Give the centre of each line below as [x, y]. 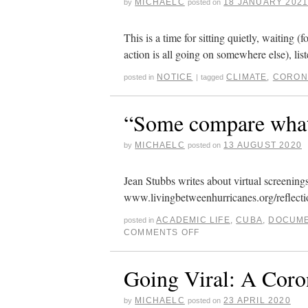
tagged [212, 77]
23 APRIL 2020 [257, 300]
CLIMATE [247, 77]
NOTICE [175, 77]
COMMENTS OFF [162, 232]
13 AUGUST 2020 [263, 145]
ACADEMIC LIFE [193, 220]
